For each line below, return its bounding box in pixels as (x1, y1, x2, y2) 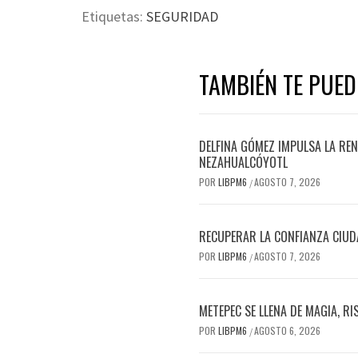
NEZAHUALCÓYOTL (199, 153, 288, 173)
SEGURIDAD (146, 7, 218, 26)
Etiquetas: (82, 7, 146, 26)
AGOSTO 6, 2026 (254, 324, 320, 338)
